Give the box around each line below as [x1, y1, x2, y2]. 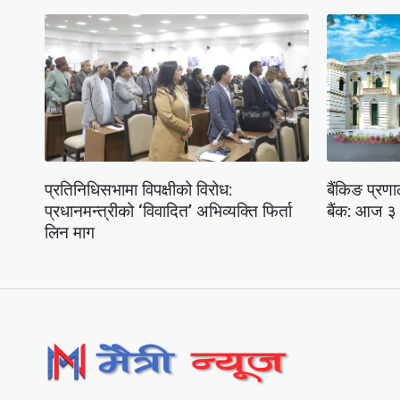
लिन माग [45, 222, 95, 244]
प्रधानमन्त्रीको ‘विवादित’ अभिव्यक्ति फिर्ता [45, 201, 292, 222]
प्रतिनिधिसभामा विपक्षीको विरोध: [45, 179, 232, 201]
